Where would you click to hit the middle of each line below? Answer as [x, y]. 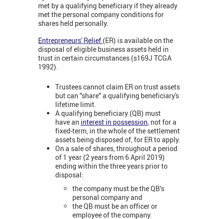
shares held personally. [73, 23]
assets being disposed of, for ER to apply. [118, 139]
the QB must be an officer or [115, 206]
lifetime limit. [76, 104]
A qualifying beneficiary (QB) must [108, 113]
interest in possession [114, 122]
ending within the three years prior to [111, 166]
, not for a [162, 122]
